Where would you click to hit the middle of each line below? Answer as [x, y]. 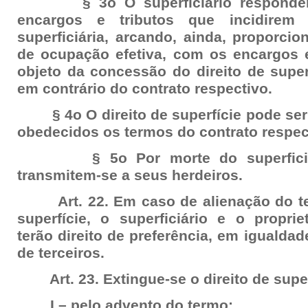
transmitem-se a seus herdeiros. [130, 175]
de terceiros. [61, 253]
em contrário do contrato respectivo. [145, 89]
